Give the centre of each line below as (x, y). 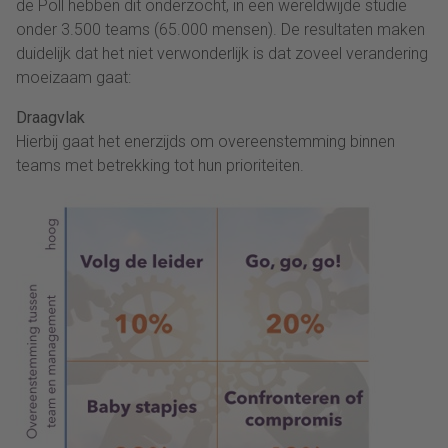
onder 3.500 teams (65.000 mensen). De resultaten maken (220, 30)
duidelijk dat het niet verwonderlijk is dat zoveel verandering (222, 54)
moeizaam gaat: (73, 78)
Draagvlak (50, 118)
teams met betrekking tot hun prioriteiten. (160, 166)
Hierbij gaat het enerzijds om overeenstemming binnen (205, 142)
